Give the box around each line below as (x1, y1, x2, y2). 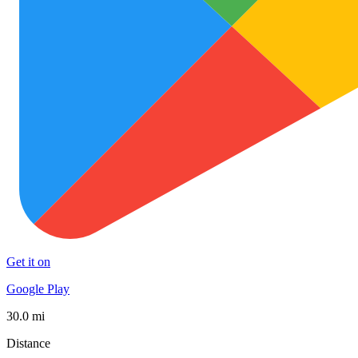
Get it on (6, 254, 50, 268)
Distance (6, 336, 50, 350)
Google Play (6, 281, 70, 296)
